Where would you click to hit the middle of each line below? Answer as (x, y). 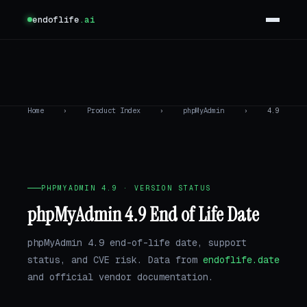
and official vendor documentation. (121, 277)
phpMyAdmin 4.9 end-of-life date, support (137, 242)
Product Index (113, 111)
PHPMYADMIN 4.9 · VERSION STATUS (126, 188)
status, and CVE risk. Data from (115, 259)
